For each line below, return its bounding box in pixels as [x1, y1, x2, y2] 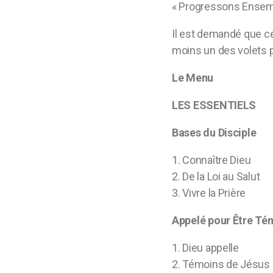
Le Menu [172, 71, 216, 84]
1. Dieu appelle [172, 241, 239, 254]
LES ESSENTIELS [172, 99, 257, 112]
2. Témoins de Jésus [172, 258, 270, 271]
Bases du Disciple [172, 126, 259, 139]
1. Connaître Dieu [172, 154, 251, 166]
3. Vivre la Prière [172, 186, 246, 199]
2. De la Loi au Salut [172, 170, 260, 183]
